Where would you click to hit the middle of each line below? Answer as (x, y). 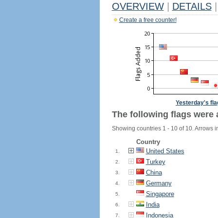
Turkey (155, 162)
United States (165, 151)
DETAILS (192, 6)
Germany (159, 183)
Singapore (160, 194)
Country (148, 142)
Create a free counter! (148, 20)
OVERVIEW (138, 6)
